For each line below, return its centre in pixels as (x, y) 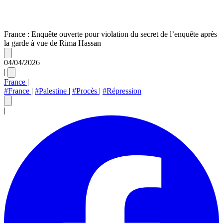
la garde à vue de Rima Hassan (53, 43)
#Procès (86, 91)
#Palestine (52, 91)
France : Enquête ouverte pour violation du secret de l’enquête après (111, 34)
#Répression (122, 91)
